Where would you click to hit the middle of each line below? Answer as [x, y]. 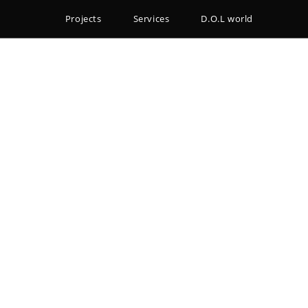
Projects [83, 19]
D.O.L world [227, 19]
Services [151, 19]
